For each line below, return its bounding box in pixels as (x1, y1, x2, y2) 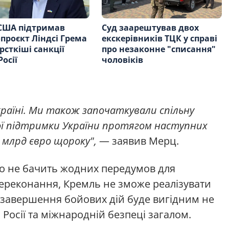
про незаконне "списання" (102, 43, 216, 55)
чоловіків (102, 54, 144, 65)
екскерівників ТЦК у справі (102, 32, 218, 44)
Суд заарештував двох (102, 21, 199, 33)
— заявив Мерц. (97, 133, 179, 148)
